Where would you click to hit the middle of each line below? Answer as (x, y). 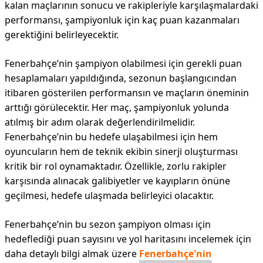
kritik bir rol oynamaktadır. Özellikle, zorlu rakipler (116, 166)
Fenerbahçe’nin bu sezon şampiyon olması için (108, 224)
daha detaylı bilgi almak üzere (72, 254)
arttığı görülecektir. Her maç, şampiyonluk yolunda (117, 107)
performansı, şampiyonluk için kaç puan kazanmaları (122, 20)
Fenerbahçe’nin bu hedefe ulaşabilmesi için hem (111, 137)
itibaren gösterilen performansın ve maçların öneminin (127, 93)
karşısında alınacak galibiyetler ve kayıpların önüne (117, 181)
